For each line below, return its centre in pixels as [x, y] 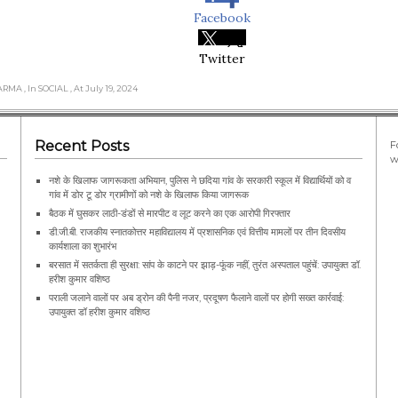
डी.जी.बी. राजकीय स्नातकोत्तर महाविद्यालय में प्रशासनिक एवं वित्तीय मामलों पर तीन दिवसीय [197, 231]
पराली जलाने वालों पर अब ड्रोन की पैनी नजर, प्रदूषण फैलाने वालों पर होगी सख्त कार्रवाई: [196, 297]
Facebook [222, 17]
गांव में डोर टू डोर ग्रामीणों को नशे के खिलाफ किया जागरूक [149, 194]
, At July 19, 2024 [104, 88]
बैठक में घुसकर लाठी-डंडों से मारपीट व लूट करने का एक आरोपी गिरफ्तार [170, 213]
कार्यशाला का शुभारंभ [83, 246]
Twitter [222, 58]
